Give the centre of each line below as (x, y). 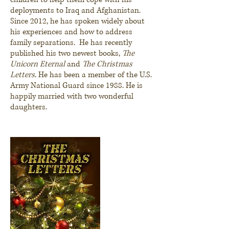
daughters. (29, 107)
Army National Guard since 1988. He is (76, 85)
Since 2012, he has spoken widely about (77, 21)
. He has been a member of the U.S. (93, 75)
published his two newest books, (66, 53)
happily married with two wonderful (72, 96)
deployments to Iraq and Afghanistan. (75, 10)
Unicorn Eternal (38, 64)
